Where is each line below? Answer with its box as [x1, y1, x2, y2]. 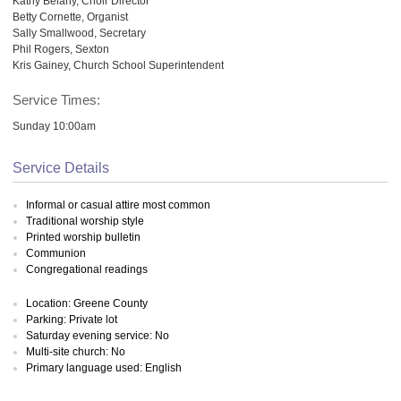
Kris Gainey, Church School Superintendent [13, 58, 224, 71]
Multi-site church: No [26, 346, 125, 358]
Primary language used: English [26, 362, 182, 374]
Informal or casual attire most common [26, 198, 210, 211]
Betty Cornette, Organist [13, 10, 128, 22]
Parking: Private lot [26, 313, 117, 326]
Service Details [13, 160, 109, 176]
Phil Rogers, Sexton [13, 42, 109, 55]
